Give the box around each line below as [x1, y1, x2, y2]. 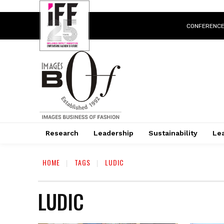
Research [45, 129, 78, 137]
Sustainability [148, 129, 197, 137]
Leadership [93, 129, 133, 137]
